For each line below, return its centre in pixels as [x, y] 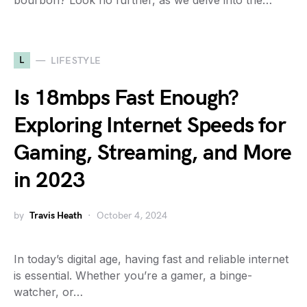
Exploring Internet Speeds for [150, 126]
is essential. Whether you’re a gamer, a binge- [133, 275]
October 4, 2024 [132, 216]
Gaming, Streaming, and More [153, 153]
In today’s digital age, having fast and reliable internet [151, 259]
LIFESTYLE [76, 60]
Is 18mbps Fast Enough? [126, 98]
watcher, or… [48, 292]
